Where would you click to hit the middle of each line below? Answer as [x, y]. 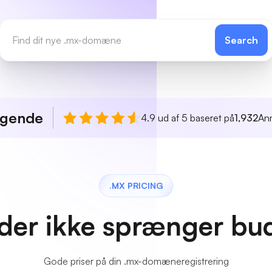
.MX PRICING [136, 185]
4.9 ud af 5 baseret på [188, 118]
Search [241, 40]
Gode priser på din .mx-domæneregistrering [136, 261]
